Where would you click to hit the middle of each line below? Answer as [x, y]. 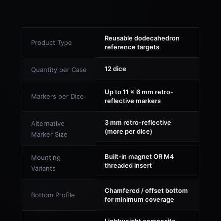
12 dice [115, 69]
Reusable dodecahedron [142, 38]
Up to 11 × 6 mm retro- [139, 92]
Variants [43, 168]
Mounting [46, 157]
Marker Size [49, 134]
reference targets [132, 47]
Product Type [52, 42]
